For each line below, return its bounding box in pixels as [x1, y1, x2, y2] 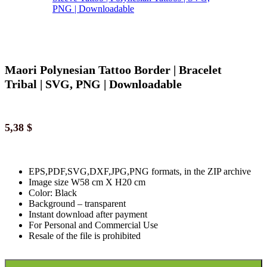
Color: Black [29, 188, 77, 198]
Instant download [29, 209, 94, 220]
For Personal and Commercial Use [29, 220, 158, 231]
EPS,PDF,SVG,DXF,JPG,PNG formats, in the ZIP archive [29, 166, 251, 177]
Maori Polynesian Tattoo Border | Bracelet [5, 63, 222, 76]
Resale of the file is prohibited [29, 231, 141, 241]
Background [29, 198, 77, 209]
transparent [82, 198, 126, 209]
